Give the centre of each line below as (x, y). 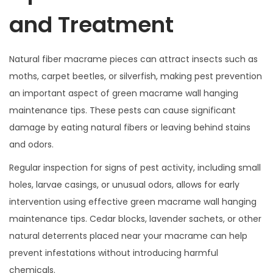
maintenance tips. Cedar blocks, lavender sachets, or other (135, 218)
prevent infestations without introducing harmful (114, 253)
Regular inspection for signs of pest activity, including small (135, 167)
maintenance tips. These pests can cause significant (122, 110)
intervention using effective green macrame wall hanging (133, 201)
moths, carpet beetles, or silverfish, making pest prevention (136, 76)
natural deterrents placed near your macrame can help (128, 236)
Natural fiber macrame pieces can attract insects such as (133, 59)
